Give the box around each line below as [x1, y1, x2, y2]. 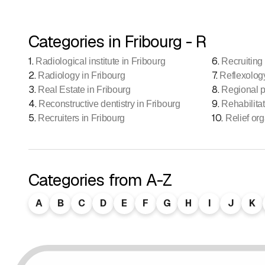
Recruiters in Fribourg [38, 112, 125, 123]
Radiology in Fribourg [38, 70, 125, 80]
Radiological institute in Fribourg [35, 56, 166, 66]
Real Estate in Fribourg [38, 84, 131, 95]
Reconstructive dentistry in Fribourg [38, 98, 180, 109]
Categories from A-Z [28, 169, 172, 190]
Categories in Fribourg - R [28, 30, 206, 52]
